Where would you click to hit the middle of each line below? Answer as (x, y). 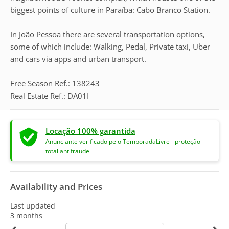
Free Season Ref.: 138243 (55, 83)
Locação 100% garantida (90, 131)
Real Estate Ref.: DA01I (50, 96)
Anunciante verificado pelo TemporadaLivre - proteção (123, 141)
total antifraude (67, 151)
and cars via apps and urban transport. (78, 59)
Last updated (33, 206)
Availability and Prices (56, 186)
